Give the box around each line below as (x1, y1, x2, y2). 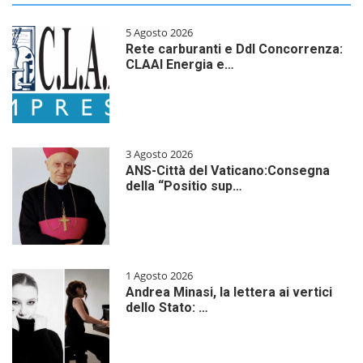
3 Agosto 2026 (126, 146, 193, 161)
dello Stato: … (126, 299, 208, 315)
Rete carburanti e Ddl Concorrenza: (126, 41, 343, 57)
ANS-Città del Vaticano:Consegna (126, 162, 330, 178)
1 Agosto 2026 (126, 267, 193, 283)
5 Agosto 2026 (126, 24, 193, 40)
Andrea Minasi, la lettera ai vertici (126, 284, 332, 300)
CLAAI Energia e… (126, 56, 234, 72)
